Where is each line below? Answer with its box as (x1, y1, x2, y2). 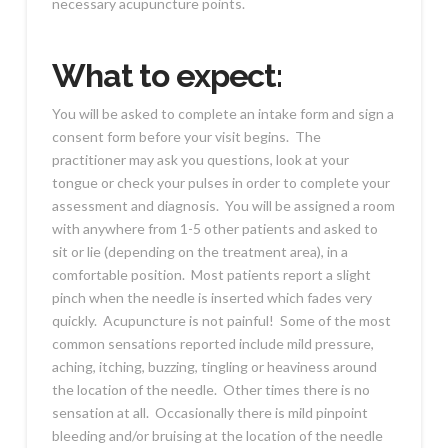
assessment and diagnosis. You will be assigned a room (51, 197, 395, 215)
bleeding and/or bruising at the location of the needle (51, 427, 383, 445)
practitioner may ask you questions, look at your (51, 151, 349, 169)
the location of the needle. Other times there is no (51, 381, 370, 399)
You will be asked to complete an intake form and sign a (51, 105, 394, 123)
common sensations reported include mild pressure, (51, 335, 374, 353)
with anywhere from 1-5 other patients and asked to (51, 220, 378, 238)
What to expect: (51, 57, 283, 95)
